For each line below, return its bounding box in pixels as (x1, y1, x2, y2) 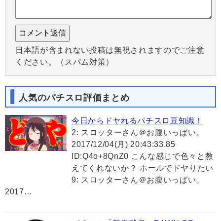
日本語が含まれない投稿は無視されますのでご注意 (15, 46, 205, 55)
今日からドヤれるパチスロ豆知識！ (72, 116, 203, 125)
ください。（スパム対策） (15, 58, 114, 67)
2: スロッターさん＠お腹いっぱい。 (72, 128, 204, 137)
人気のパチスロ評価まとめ (19, 92, 130, 103)
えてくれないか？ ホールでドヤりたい (72, 164, 214, 173)
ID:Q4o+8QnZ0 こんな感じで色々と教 (72, 152, 214, 161)
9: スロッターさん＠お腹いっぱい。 (72, 176, 204, 184)
